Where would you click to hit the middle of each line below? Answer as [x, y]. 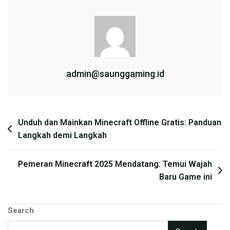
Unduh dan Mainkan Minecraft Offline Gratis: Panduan [120, 123]
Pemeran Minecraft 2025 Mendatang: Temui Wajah [115, 164]
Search [21, 211]
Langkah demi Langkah [62, 136]
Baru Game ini [186, 177]
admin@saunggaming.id [115, 74]
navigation [33, 139]
